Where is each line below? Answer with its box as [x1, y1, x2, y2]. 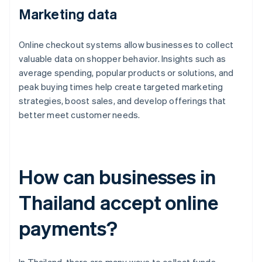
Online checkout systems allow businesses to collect [19, 39, 234, 51]
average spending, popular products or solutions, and [19, 67, 234, 79]
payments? [19, 215, 118, 241]
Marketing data [19, 5, 118, 23]
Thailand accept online [19, 189, 218, 215]
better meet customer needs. [19, 109, 140, 121]
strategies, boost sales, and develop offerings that [19, 95, 226, 107]
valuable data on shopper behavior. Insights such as [19, 53, 226, 65]
